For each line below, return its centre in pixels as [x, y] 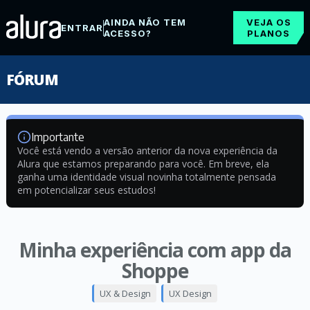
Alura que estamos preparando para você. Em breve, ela [143, 164]
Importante [57, 137]
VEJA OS [268, 22]
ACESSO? [127, 33]
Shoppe [155, 271]
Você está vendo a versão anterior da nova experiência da [147, 151]
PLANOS [269, 33]
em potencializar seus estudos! [86, 190]
